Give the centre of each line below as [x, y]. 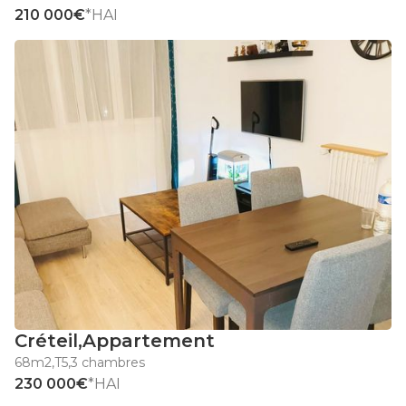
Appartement [149, 341]
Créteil [46, 341]
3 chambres [108, 363]
